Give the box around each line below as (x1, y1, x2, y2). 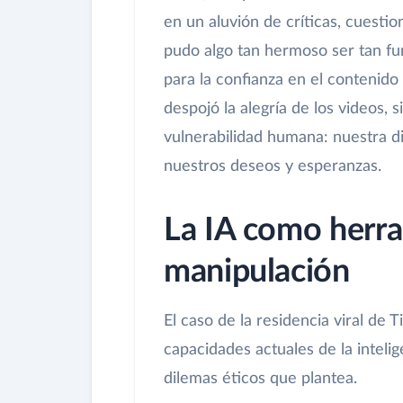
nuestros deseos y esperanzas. (164, 158, 381, 175)
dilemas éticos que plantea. (164, 371, 357, 388)
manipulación (164, 255, 350, 289)
